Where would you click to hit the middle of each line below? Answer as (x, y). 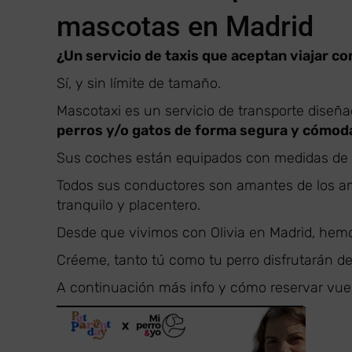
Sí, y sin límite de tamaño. (139, 83)
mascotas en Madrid (185, 27)
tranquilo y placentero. (128, 205)
